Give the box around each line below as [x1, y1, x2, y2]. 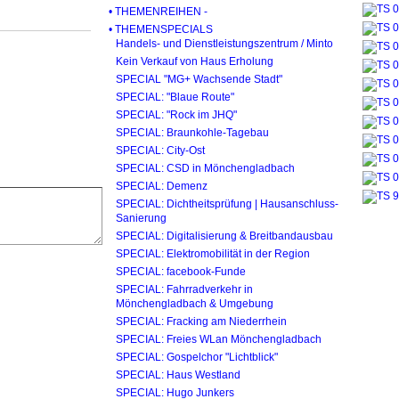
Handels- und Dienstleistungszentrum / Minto [116, 37, 333, 49]
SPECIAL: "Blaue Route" [116, 91, 234, 102]
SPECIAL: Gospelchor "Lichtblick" [116, 351, 278, 362]
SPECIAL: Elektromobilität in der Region [116, 248, 310, 259]
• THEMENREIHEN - [109, 5, 208, 17]
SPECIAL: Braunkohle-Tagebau [116, 126, 269, 138]
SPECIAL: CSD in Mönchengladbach [116, 162, 295, 174]
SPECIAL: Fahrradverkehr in [116, 283, 253, 295]
